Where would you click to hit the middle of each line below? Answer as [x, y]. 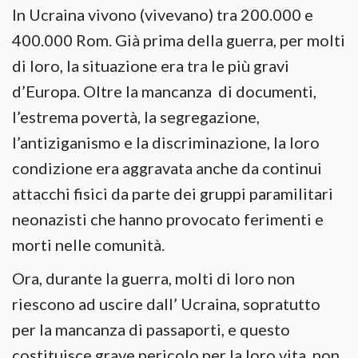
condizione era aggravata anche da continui [167, 168]
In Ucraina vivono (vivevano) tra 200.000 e [163, 14]
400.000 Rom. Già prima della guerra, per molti [179, 40]
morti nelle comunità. [88, 245]
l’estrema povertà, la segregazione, [136, 117]
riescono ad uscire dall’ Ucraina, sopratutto [166, 304]
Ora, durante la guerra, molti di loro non [153, 278]
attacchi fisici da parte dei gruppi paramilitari [173, 193]
